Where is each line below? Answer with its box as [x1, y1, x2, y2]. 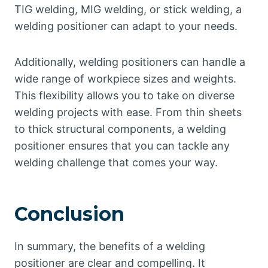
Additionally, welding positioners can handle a [14, 56, 245, 69]
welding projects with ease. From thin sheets [14, 106, 242, 119]
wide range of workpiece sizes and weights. [14, 72, 236, 86]
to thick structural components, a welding [14, 123, 226, 136]
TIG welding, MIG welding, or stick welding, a [14, 3, 242, 16]
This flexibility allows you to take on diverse [14, 89, 234, 102]
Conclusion [14, 202, 124, 226]
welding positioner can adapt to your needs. [14, 20, 237, 33]
